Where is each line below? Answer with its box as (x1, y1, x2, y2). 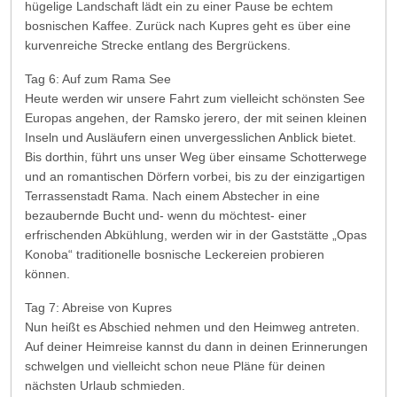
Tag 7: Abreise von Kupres (25, 300, 172, 315)
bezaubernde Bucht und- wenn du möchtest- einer (25, 208, 307, 222)
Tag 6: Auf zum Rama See (25, 72, 171, 86)
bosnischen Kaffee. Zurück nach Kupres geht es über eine (25, 19, 351, 33)
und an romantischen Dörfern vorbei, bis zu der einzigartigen (25, 169, 365, 183)
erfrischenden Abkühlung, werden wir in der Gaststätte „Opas (25, 228, 367, 242)
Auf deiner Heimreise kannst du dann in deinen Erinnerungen (25, 339, 368, 354)
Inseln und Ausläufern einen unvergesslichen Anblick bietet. (25, 130, 356, 144)
